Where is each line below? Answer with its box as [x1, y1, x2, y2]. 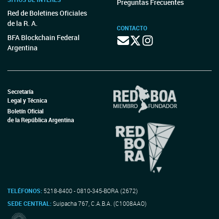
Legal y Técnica [7, 96, 47, 105]
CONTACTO [117, 24, 147, 32]
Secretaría [7, 88, 33, 96]
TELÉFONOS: [7, 186, 42, 195]
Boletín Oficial [7, 107, 44, 115]
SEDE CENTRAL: [7, 199, 53, 207]
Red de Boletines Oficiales [7, 8, 87, 18]
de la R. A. [7, 19, 38, 28]
